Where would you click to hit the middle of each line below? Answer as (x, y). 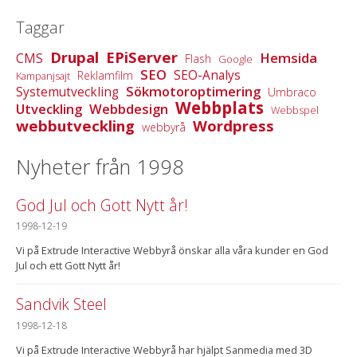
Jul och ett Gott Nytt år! (68, 266)
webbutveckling (75, 125)
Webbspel (295, 110)
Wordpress (233, 125)
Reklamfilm (105, 75)
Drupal (75, 57)
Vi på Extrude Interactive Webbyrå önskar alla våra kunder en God (172, 251)
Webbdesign (129, 108)
